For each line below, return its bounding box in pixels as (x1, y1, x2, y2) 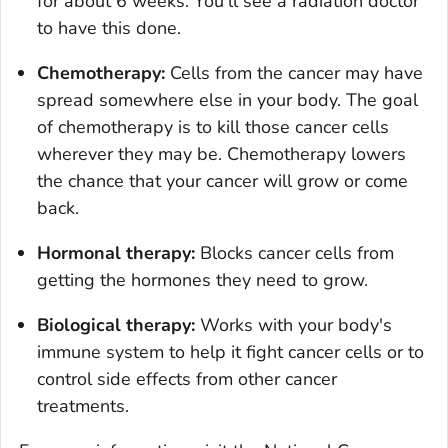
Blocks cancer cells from (195, 241, 394, 266)
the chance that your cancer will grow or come (37, 169, 408, 194)
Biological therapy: (37, 313, 195, 338)
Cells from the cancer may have (165, 61, 423, 86)
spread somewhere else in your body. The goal (37, 88, 418, 113)
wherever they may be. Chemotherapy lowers (37, 142, 406, 167)
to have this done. (37, 16, 181, 41)
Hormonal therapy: (37, 241, 195, 266)
